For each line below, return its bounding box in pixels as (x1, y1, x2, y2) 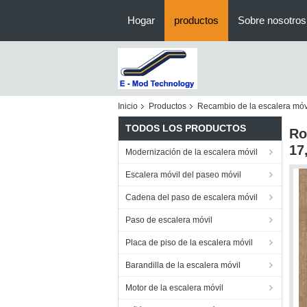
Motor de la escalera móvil (125, 283, 223, 293)
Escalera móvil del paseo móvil (125, 170, 241, 180)
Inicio (118, 101, 138, 111)
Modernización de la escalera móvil (125, 147, 258, 157)
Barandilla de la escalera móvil (125, 260, 241, 270)
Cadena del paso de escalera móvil (125, 193, 258, 202)
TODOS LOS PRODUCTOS (125, 123, 246, 134)
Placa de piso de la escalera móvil (125, 238, 253, 247)
